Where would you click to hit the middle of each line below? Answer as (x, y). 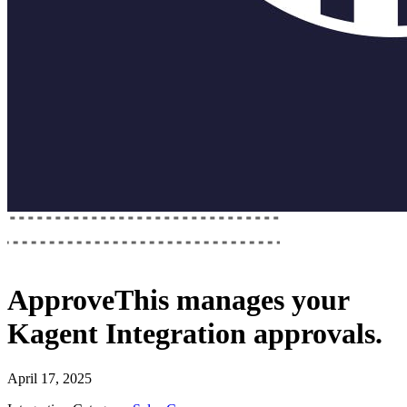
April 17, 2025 (50, 378)
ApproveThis (88, 300)
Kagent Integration (127, 334)
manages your (259, 300)
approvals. (314, 334)
